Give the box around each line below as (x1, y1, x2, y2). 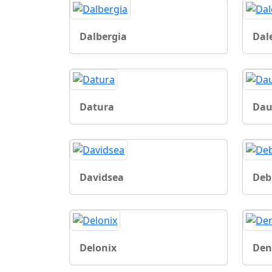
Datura (80, 100, 114, 114)
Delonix (80, 240, 117, 254)
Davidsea (80, 170, 124, 184)
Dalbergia (80, 29, 127, 43)
